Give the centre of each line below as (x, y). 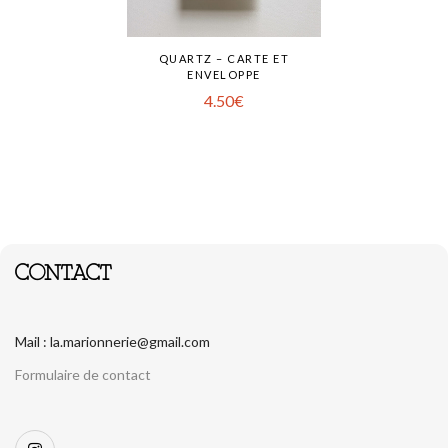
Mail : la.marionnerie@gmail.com (112, 341)
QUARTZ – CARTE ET (224, 58)
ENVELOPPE (224, 74)
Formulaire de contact (83, 374)
